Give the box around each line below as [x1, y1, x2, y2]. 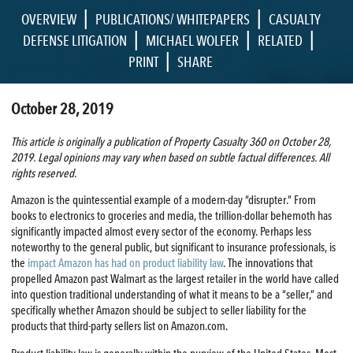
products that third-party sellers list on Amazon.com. [10, 319, 228, 334]
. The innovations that [222, 256, 313, 271]
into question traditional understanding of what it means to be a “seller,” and [10, 288, 333, 303]
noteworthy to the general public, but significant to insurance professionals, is [10, 240, 336, 255]
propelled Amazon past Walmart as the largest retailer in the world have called [10, 272, 339, 287]
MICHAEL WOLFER [145, 32, 239, 49]
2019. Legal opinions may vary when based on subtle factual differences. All [10, 150, 329, 165]
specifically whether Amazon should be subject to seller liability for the [10, 303, 307, 318]
